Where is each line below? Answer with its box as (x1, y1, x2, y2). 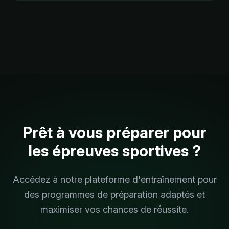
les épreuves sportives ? (28, 141, 201, 160)
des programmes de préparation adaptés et (24, 189, 205, 200)
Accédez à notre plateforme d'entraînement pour (12, 174, 217, 185)
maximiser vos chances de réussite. (40, 203, 189, 215)
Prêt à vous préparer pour (22, 123, 207, 142)
